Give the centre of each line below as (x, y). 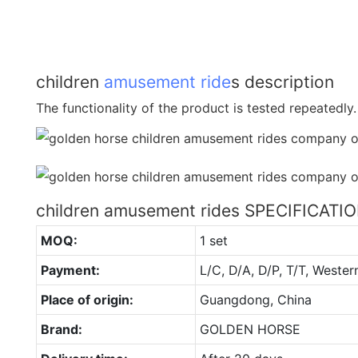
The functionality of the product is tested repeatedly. (196, 107)
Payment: (70, 270)
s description (282, 82)
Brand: (61, 329)
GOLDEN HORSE (250, 329)
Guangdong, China (255, 299)
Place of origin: (87, 299)
